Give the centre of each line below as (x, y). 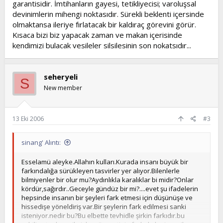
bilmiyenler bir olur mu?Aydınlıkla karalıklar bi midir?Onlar (108, 179)
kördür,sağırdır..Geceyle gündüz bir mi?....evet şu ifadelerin (110, 188)
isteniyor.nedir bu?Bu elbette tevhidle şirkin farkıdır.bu (103, 215)
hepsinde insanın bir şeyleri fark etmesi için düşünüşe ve (107, 197)
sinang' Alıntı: (41, 142)
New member (63, 88)
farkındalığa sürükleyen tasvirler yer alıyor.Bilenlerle (101, 170)
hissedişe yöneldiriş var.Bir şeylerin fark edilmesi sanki (104, 206)
